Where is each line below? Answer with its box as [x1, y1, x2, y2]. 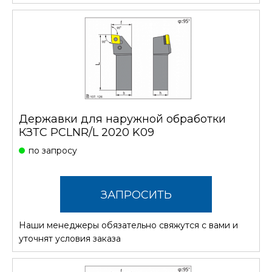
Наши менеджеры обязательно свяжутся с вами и [19, 220, 238, 231]
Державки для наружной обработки [19, 112, 226, 126]
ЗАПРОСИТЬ [100, 188, 172, 202]
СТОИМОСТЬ [99, 225, 173, 239]
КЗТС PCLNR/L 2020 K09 [19, 126, 154, 140]
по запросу [29, 145, 77, 157]
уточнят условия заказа [19, 233, 121, 245]
